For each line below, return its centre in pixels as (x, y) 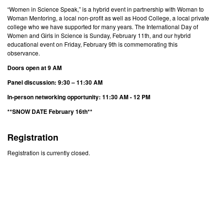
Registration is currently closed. (49, 153)
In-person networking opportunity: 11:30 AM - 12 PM (79, 97)
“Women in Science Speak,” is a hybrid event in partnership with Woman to (106, 9)
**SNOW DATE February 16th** (50, 111)
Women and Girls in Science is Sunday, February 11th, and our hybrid (99, 35)
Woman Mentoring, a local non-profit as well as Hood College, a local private (108, 18)
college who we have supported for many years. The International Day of (103, 26)
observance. (24, 53)
